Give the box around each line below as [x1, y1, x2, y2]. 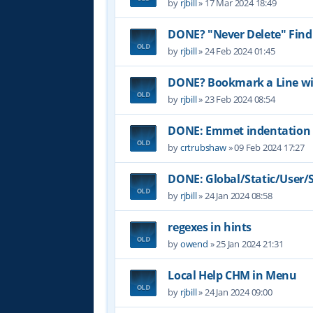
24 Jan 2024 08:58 [205, 189, 272, 202]
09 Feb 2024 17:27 [234, 140, 305, 154]
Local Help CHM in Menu [168, 267, 297, 283]
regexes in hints [168, 219, 252, 235]
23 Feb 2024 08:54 [205, 92, 275, 105]
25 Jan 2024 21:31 [216, 237, 284, 250]
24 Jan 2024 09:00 [205, 285, 272, 298]
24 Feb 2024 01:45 [205, 44, 275, 57]
